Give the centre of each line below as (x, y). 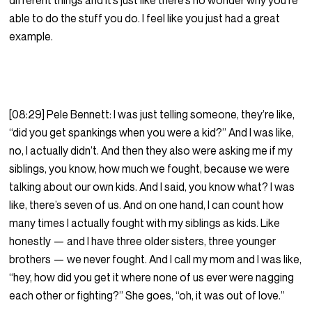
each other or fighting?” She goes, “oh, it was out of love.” (148, 296)
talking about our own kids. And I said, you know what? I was (152, 187)
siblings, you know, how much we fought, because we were (150, 169)
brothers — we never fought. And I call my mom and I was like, (156, 259)
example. (32, 37)
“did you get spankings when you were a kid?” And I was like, (152, 133)
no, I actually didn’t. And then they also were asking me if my (151, 151)
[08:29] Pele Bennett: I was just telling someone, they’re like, (152, 115)
